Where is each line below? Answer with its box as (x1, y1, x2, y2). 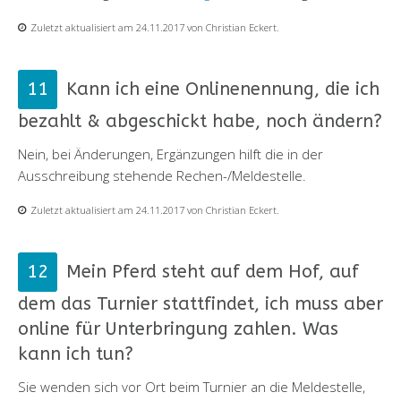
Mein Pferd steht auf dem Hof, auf (66, 260, 359, 282)
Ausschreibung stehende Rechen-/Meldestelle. (18, 166, 306, 184)
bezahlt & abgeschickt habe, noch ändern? (18, 110, 382, 132)
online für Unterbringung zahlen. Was (18, 318, 338, 339)
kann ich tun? (18, 343, 133, 364)
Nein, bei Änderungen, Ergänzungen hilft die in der (18, 144, 323, 163)
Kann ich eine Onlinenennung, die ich (66, 78, 380, 99)
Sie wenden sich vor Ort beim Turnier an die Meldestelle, (18, 377, 365, 396)
